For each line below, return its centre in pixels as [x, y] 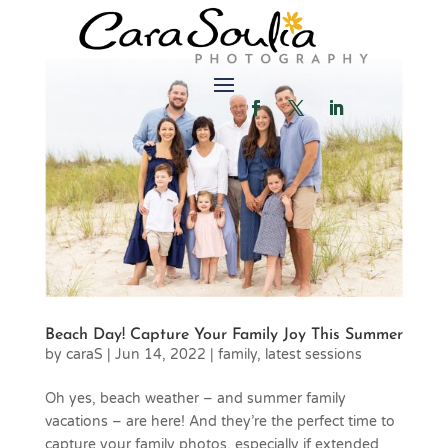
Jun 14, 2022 [160, 354]
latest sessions [313, 354]
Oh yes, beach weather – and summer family [195, 398]
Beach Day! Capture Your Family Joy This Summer [223, 334]
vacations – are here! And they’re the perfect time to [219, 421]
